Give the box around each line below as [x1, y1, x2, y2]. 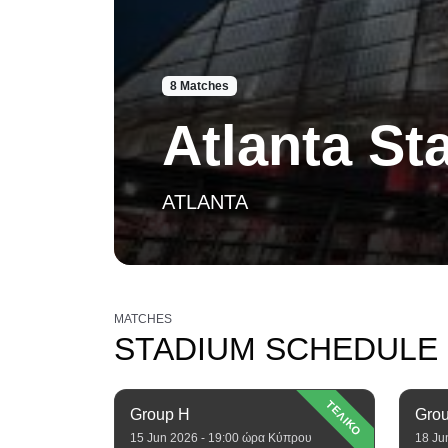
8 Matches [169, 78, 229, 93]
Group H [130, 405, 190, 423]
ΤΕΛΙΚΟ [323, 397, 365, 439]
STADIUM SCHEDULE [114, 330, 438, 367]
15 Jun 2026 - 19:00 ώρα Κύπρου [130, 430, 312, 445]
